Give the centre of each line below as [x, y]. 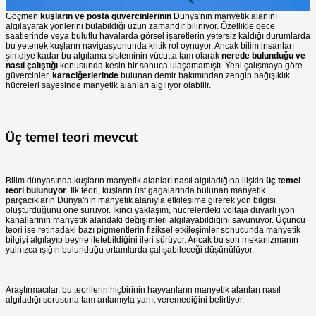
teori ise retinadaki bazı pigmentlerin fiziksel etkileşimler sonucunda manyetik [153, 230]
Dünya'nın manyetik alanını [224, 17]
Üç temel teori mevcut [72, 138]
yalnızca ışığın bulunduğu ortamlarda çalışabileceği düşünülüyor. [130, 250]
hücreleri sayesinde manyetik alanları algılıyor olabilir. [108, 86]
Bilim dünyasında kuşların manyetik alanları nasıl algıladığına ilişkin [136, 181]
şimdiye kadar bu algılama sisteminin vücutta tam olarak [114, 56]
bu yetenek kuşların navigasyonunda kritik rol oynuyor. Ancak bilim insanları [150, 46]
